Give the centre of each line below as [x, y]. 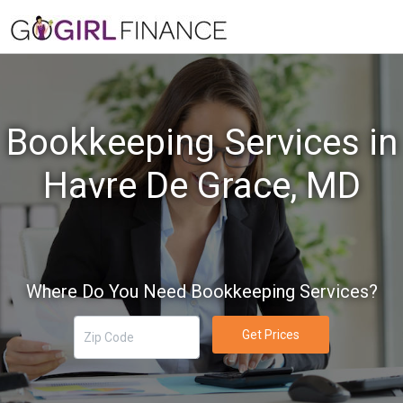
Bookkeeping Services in [201, 143]
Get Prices [270, 334]
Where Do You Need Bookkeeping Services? [201, 291]
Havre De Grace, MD [201, 186]
